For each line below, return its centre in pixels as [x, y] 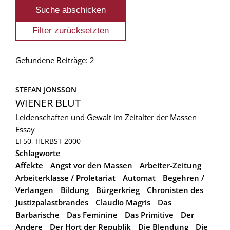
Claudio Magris [123, 202]
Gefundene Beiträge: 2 [55, 60]
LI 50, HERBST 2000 [48, 141]
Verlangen [34, 190]
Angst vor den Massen [91, 165]
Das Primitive [149, 214]
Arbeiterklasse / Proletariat [65, 177]
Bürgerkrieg [118, 190]
